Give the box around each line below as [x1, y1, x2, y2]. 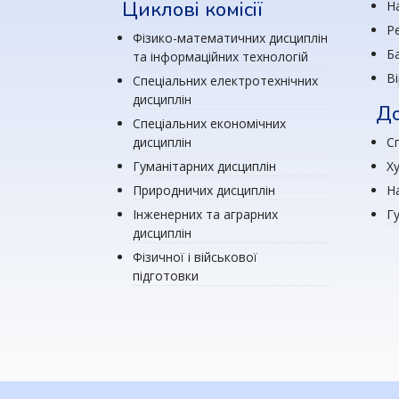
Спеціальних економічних [133, 115, 286, 132]
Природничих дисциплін [133, 182, 275, 199]
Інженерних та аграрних [133, 206, 278, 223]
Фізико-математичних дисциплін [133, 29, 328, 46]
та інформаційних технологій [133, 48, 308, 65]
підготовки [133, 267, 199, 284]
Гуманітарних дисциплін [133, 158, 276, 175]
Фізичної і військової [133, 248, 257, 265]
